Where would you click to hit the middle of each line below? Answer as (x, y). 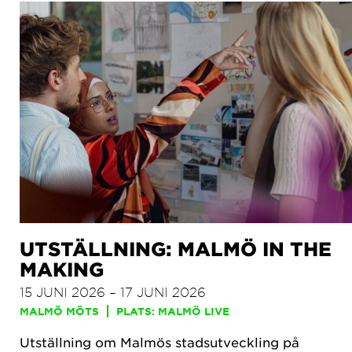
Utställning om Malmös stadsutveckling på (159, 341)
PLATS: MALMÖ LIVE (173, 311)
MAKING (62, 269)
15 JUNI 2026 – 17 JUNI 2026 (113, 291)
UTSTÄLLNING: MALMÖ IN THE (176, 248)
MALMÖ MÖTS (59, 311)
